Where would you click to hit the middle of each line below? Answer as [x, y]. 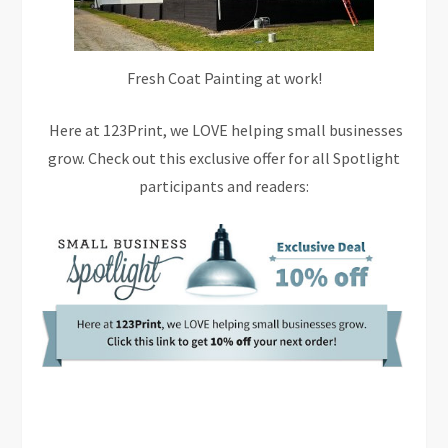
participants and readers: [224, 185]
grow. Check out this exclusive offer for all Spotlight [224, 157]
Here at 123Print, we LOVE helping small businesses [224, 129]
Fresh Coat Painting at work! [224, 77]
